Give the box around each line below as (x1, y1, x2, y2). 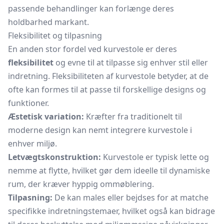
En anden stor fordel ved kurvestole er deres (8, 43, 177, 54)
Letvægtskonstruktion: (8, 151, 101, 162)
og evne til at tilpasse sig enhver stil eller (53, 57, 208, 68)
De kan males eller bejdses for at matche (52, 192, 208, 203)
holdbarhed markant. (8, 16, 89, 27)
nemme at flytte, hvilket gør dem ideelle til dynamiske (8, 165, 210, 176)
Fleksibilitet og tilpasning (8, 30, 102, 41)
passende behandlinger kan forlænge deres (8, 3, 174, 14)
